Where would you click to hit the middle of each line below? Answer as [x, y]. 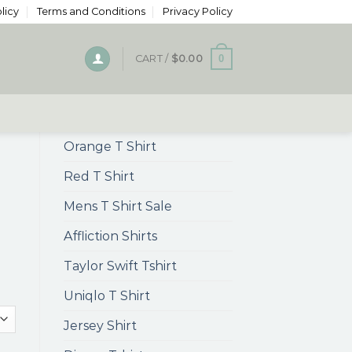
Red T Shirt [99, 176]
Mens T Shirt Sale [118, 206]
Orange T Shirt [110, 147]
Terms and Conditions [91, 11]
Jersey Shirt [100, 326]
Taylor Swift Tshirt [120, 266]
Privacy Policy [198, 11]
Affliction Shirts [110, 236]
